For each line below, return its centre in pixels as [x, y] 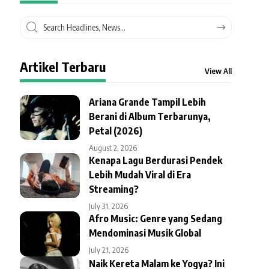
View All [218, 71]
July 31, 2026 [108, 206]
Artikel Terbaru [62, 66]
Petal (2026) [115, 131]
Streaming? [113, 189]
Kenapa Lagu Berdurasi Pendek [155, 160]
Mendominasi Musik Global [145, 233]
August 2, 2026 [113, 147]
